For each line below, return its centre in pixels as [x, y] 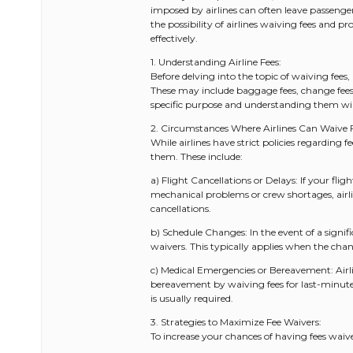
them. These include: [197, 156]
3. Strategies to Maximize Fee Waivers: [236, 322]
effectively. [174, 38]
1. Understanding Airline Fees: [216, 62]
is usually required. [192, 298]
